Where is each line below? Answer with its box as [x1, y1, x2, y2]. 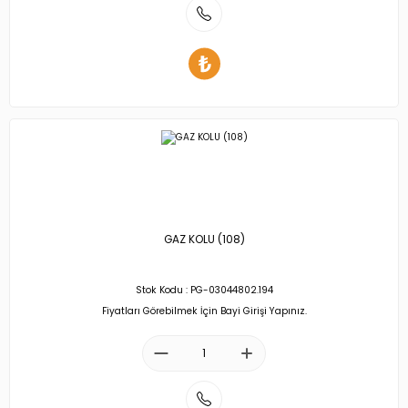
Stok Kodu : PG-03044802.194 [135, 283, 273, 297]
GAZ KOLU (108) [163, 232, 245, 247]
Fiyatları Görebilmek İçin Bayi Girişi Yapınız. [101, 303, 307, 318]
